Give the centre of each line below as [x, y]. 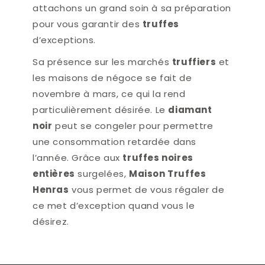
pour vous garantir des [88, 24]
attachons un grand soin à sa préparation [132, 8]
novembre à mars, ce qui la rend [109, 94]
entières [54, 174]
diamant [190, 110]
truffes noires [158, 158]
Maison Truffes [168, 174]
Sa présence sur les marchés [102, 62]
